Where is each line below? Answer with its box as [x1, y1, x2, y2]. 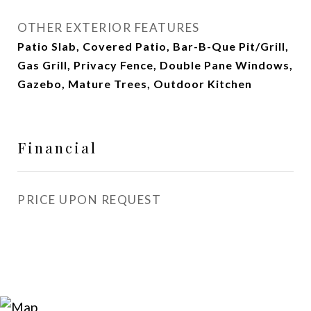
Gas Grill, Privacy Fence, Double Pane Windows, [17, 58, 293, 72]
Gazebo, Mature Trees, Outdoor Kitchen [17, 77, 252, 90]
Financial [17, 137, 97, 157]
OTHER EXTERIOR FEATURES [17, 20, 200, 35]
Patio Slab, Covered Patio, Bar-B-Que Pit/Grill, [17, 40, 289, 53]
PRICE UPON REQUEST [17, 192, 161, 207]
